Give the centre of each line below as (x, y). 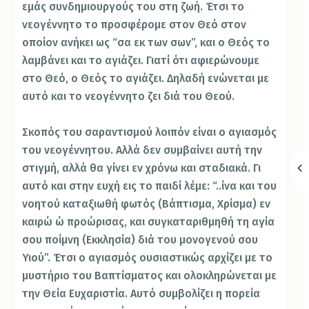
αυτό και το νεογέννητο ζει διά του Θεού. (129, 96)
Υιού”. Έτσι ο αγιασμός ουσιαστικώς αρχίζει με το (148, 257)
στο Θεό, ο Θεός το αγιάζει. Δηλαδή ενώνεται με (146, 78)
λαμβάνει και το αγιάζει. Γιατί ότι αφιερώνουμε (141, 60)
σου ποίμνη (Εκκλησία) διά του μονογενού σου (140, 239)
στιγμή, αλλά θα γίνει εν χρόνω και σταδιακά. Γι (142, 168)
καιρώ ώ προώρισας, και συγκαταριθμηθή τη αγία (149, 221)
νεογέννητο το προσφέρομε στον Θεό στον (134, 24)
